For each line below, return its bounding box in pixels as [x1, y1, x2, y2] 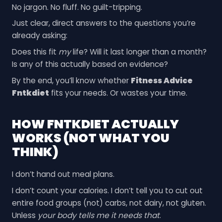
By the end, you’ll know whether [11, 75, 131, 86]
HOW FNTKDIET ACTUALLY [11, 115, 179, 133]
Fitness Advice [130, 75, 193, 86]
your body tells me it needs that [37, 210, 160, 221]
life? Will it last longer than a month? [70, 47, 207, 57]
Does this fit [11, 47, 58, 57]
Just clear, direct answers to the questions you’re [11, 18, 196, 29]
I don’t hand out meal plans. [11, 168, 114, 179]
